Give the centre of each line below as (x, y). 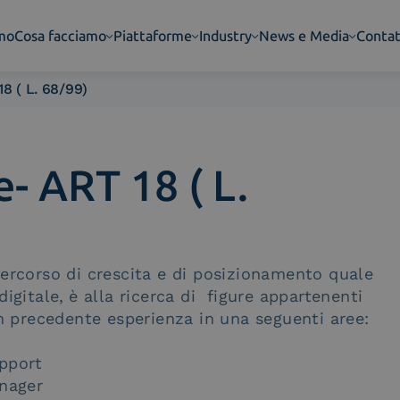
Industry (226, 36)
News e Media (304, 36)
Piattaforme (153, 36)
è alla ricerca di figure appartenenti (216, 296)
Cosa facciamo (61, 36)
